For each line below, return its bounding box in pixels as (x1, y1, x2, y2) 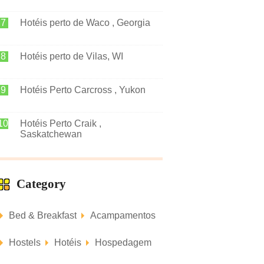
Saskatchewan (20, 129, 82, 139)
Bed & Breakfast (9, 210, 77, 220)
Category (16, 177, 66, 191)
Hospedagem (95, 237, 151, 247)
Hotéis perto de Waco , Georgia (20, 18, 150, 28)
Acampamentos (90, 210, 156, 220)
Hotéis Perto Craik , (20, 118, 101, 128)
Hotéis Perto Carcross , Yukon (20, 85, 146, 95)
